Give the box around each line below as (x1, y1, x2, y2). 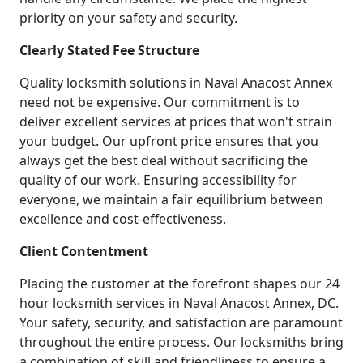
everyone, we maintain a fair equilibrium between (19, 190, 323, 208)
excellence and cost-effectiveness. (19, 209, 226, 228)
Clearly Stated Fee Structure (19, 41, 199, 59)
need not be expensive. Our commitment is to (19, 92, 300, 111)
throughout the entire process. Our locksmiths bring (19, 332, 344, 351)
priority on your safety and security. (19, 8, 237, 27)
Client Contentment (19, 241, 148, 260)
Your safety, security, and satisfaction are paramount (19, 313, 343, 331)
